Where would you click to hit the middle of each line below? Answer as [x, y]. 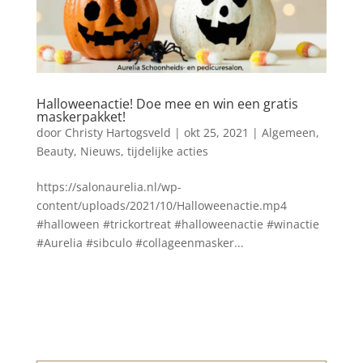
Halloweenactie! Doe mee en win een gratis [167, 104]
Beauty [55, 152]
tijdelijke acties [167, 152]
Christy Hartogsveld [117, 133]
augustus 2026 [181, 350]
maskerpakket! [81, 117]
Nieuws [100, 152]
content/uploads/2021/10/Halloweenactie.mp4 [164, 206]
